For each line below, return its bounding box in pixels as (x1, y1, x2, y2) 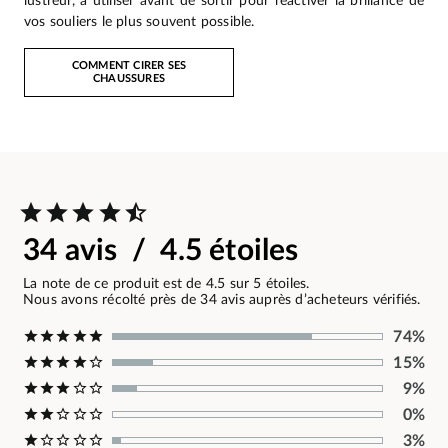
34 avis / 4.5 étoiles (23, 235, 299, 266)
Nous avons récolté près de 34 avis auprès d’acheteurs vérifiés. (23, 292, 421, 307)
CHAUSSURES (93, 73, 165, 85)
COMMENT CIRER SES (71, 60, 187, 72)
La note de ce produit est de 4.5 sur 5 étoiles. (23, 276, 310, 291)
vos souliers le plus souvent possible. (24, 14, 255, 30)
